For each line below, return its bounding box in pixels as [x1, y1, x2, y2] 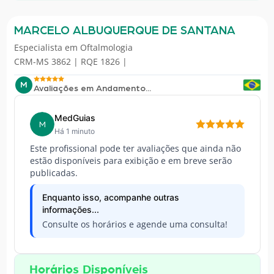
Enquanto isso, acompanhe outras [42, 192, 179, 203]
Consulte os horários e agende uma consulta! [42, 218, 228, 231]
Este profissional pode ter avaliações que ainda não [29, 143, 241, 155]
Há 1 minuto [54, 127, 95, 136]
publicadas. [29, 167, 78, 179]
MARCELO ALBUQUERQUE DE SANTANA [13, 25, 235, 37]
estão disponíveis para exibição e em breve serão [29, 155, 232, 167]
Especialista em [13, 42, 80, 54]
